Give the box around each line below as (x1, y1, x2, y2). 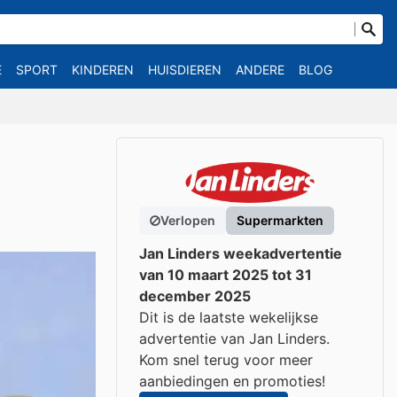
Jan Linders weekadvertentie (139, 245, 342, 262)
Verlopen (160, 213, 215, 228)
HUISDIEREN (148, 62, 222, 77)
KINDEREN (72, 62, 134, 77)
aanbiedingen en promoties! (139, 372, 325, 390)
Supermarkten (237, 213, 323, 228)
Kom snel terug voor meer (139, 351, 313, 369)
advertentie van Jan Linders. (139, 330, 330, 347)
